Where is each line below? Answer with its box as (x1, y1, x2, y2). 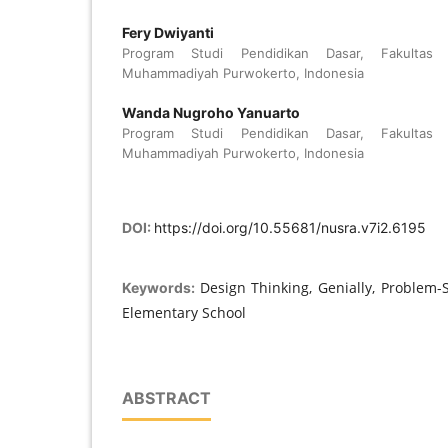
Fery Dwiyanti (122, 23, 214, 41)
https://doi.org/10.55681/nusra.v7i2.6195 (154, 218, 426, 236)
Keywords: (122, 278, 200, 296)
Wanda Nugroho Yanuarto (122, 103, 300, 121)
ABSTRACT (122, 387, 211, 408)
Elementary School (122, 302, 246, 322)
